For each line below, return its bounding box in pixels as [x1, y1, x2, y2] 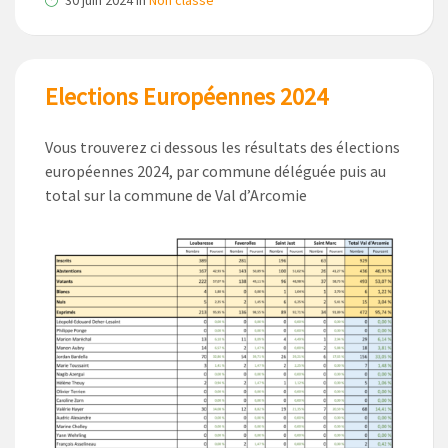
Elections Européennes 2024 [45, 81, 328, 113]
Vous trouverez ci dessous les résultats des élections [45, 137, 400, 158]
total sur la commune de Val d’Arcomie [45, 185, 307, 206]
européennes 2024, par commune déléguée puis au [45, 161, 386, 182]
